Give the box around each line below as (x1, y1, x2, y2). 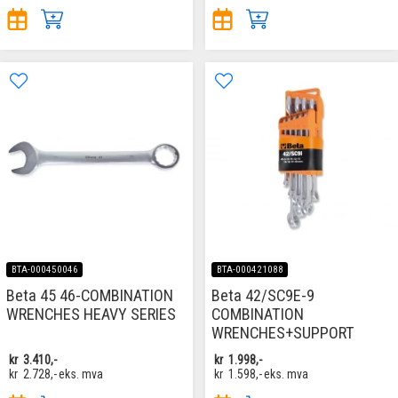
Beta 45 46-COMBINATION (6, 285, 173, 305)
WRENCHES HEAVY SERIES (6, 304, 176, 323)
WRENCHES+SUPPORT (211, 322, 354, 342)
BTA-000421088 (216, 263, 283, 275)
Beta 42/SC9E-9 (211, 285, 314, 305)
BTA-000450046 (11, 263, 78, 275)
